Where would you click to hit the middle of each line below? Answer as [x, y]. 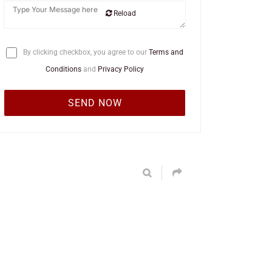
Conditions [63, 69]
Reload [124, 13]
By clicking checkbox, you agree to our [85, 52]
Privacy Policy [121, 69]
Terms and [166, 52]
